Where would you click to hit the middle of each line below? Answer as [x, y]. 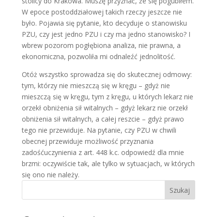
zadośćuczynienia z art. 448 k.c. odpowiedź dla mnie [103, 152]
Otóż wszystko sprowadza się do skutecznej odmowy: [107, 74]
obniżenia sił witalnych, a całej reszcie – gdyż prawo [103, 119]
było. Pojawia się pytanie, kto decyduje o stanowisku [104, 23]
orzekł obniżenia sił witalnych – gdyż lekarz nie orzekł [105, 108]
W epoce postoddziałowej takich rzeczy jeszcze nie [102, 12]
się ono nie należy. [50, 175]
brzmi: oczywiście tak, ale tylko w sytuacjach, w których [108, 163]
